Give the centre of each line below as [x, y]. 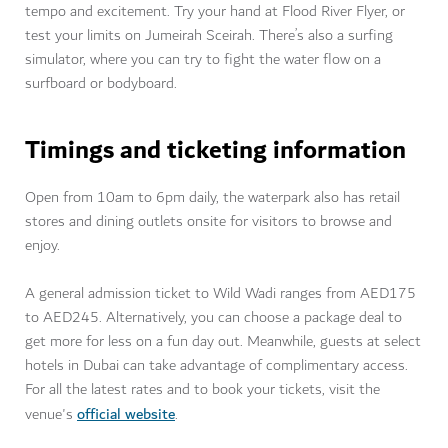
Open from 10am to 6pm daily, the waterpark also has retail [212, 198]
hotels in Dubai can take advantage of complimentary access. [216, 366]
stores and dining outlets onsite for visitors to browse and [208, 222]
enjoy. [42, 246]
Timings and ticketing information [215, 151]
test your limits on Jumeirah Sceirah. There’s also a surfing [209, 36]
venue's [51, 415]
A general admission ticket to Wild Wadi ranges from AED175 [220, 294]
